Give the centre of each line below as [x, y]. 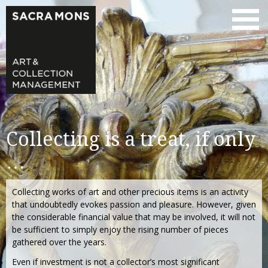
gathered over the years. [59, 242]
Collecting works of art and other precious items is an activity [130, 191]
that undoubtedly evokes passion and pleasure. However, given [134, 204]
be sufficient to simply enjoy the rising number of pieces [120, 229]
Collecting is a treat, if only [131, 139]
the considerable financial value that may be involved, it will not [134, 217]
